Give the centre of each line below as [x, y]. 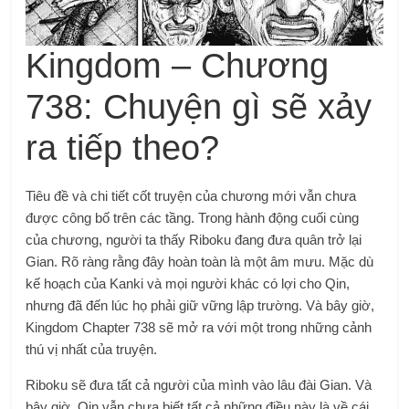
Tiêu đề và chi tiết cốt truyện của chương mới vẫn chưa [191, 196]
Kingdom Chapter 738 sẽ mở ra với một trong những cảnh [199, 328]
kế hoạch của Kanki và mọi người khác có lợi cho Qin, [188, 284]
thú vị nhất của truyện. [92, 350]
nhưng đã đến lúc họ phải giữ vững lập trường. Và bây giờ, [200, 306]
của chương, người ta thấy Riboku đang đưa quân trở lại [194, 240]
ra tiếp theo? [123, 148]
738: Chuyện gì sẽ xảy [199, 107]
